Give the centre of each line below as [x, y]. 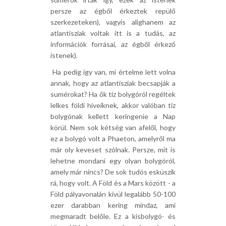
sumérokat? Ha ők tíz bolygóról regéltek [113, 94]
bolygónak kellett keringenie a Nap [113, 116]
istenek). [64, 55]
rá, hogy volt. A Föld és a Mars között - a [113, 183]
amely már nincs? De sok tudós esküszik [113, 172]
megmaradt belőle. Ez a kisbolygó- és [113, 216]
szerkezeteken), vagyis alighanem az [113, 22]
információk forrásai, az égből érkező [113, 44]
